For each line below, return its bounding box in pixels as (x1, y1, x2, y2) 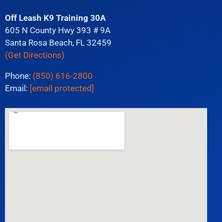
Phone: (5, 71, 33, 81)
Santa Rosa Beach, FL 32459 (5, 38, 111, 48)
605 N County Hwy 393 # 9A (5, 25, 111, 35)
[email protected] (30, 83, 94, 93)
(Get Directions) (5, 50, 64, 60)
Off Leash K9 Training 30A (5, 13, 106, 23)
